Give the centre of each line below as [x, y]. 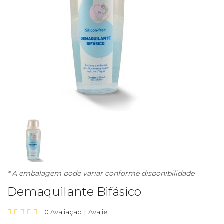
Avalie [98, 212]
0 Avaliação [63, 212]
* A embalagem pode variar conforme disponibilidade [101, 174]
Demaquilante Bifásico [74, 192]
